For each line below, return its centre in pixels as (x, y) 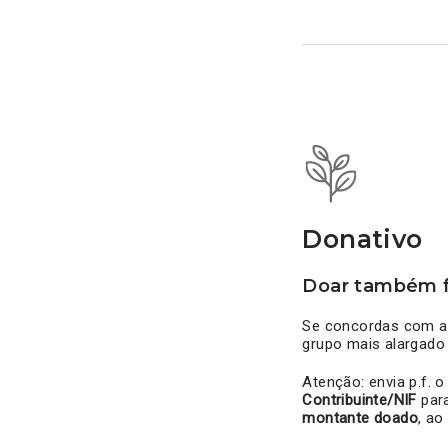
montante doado (360, 418)
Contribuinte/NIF (359, 400)
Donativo (362, 239)
